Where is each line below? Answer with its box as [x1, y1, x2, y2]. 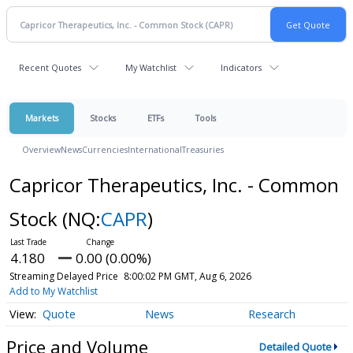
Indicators [221, 61, 262, 73]
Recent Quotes [19, 61, 81, 73]
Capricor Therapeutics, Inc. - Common [9, 172, 339, 198]
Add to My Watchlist [9, 284, 98, 298]
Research [247, 307, 295, 322]
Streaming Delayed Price [9, 269, 118, 283]
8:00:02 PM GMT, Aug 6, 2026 [123, 269, 251, 283]
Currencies [82, 143, 128, 155]
